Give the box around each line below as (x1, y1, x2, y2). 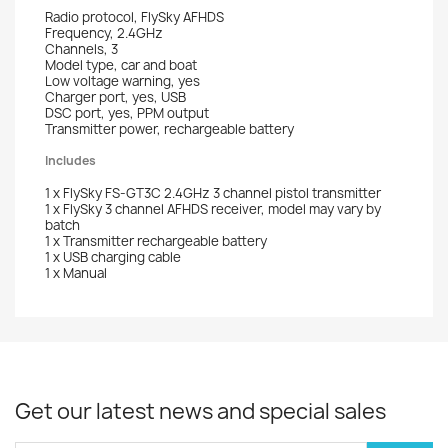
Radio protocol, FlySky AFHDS (45, 7, 224, 26)
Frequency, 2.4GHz (45, 23, 163, 42)
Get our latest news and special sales (15, 396, 386, 426)
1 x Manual (45, 263, 107, 282)
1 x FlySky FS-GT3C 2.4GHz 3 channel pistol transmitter (45, 183, 381, 202)
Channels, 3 (45, 39, 118, 58)
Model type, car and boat (45, 55, 197, 74)
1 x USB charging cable (45, 247, 181, 266)
